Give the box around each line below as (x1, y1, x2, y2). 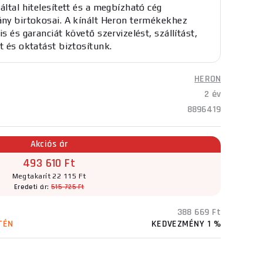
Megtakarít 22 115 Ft (12, 172, 86, 180)
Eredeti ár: (14, 183, 51, 191)
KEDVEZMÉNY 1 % (151, 218, 221, 230)
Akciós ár (30, 138, 68, 150)
